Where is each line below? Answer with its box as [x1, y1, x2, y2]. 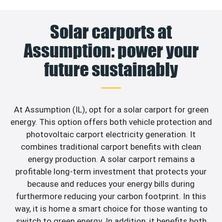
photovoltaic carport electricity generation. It [26, 129, 196, 139]
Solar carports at [50, 20, 172, 43]
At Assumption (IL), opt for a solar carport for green [13, 104, 209, 114]
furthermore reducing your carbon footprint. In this [16, 191, 206, 201]
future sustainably [44, 58, 178, 80]
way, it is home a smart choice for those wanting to [14, 203, 208, 214]
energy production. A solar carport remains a [27, 154, 195, 164]
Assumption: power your [23, 39, 199, 61]
